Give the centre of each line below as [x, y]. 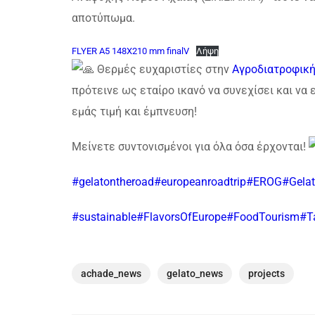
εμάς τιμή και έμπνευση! [134, 112]
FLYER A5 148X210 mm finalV [130, 51]
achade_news [111, 274]
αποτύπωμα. [103, 18]
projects [266, 274]
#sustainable [104, 217]
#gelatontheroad [113, 182]
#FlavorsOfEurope [181, 217]
